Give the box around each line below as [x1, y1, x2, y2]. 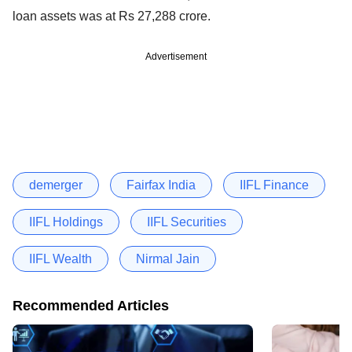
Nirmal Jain [136, 251, 200, 266]
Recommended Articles [13, 297, 169, 313]
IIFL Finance [240, 178, 309, 192]
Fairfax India [126, 178, 196, 192]
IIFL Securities [147, 214, 226, 229]
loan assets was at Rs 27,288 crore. [13, 9, 211, 23]
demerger [29, 178, 82, 192]
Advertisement [145, 50, 207, 62]
